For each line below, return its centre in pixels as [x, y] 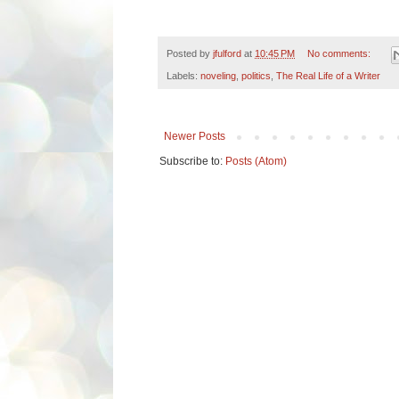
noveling [218, 75]
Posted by [190, 54]
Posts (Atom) [256, 161]
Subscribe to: [192, 161]
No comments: [340, 54]
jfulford [227, 54]
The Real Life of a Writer [328, 75]
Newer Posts [195, 136]
